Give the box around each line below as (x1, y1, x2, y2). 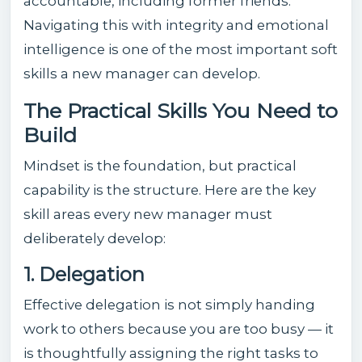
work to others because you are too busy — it (23, 320, 334, 337)
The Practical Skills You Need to (23, 98, 338, 123)
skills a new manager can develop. (23, 65, 260, 82)
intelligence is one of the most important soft (23, 40, 338, 57)
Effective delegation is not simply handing (23, 296, 315, 313)
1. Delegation (23, 262, 145, 286)
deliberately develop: (23, 229, 166, 246)
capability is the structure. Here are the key (23, 181, 316, 198)
